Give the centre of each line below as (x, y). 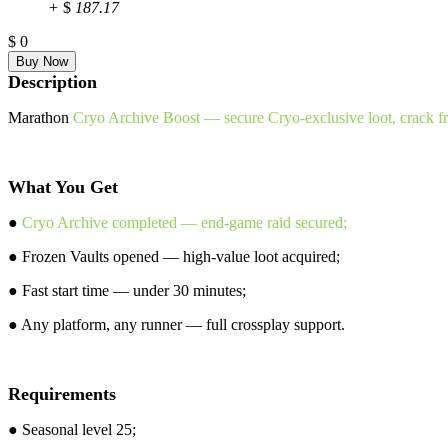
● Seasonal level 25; (72, 429)
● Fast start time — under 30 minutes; (127, 290)
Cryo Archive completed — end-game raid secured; (184, 222)
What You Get (63, 186)
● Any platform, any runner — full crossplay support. (176, 324)
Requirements (62, 393)
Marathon (40, 117)
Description (52, 81)
